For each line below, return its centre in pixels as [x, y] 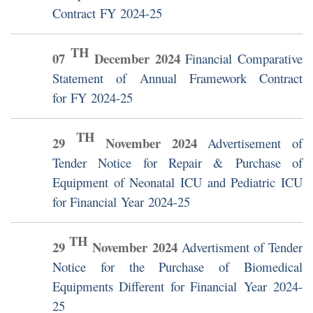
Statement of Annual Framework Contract [177, 78]
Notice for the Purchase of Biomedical [177, 267]
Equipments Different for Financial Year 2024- [177, 286]
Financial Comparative [244, 59]
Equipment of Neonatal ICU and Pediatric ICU [177, 182]
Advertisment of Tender [242, 247]
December [122, 59]
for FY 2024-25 [93, 98]
